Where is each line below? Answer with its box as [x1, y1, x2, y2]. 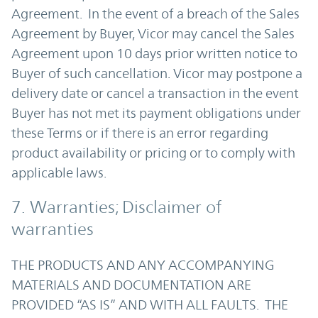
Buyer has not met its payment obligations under [11, 105, 301, 121]
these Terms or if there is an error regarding [11, 125, 268, 141]
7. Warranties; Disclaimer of [11, 197, 221, 217]
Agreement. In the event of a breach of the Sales [11, 6, 300, 21]
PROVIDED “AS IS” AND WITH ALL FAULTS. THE [11, 297, 288, 312]
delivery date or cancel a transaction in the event [11, 85, 299, 101]
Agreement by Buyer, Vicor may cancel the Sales [11, 26, 295, 41]
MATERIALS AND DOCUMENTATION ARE [11, 277, 251, 292]
